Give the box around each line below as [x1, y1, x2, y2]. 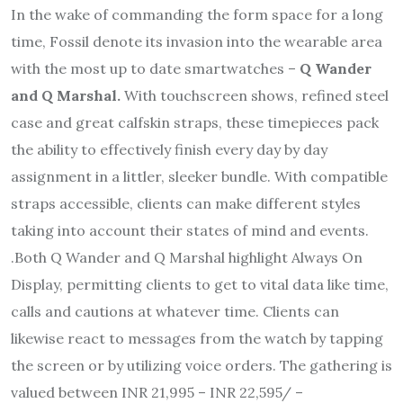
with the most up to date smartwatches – [11, 58, 300, 77]
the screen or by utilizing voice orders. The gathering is [11, 355, 392, 374]
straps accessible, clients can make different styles [11, 193, 361, 212]
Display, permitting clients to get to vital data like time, [11, 274, 389, 293]
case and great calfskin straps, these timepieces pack [11, 112, 379, 131]
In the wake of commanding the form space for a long [11, 4, 383, 23]
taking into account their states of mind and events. [11, 220, 369, 239]
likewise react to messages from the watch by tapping [11, 328, 383, 347]
